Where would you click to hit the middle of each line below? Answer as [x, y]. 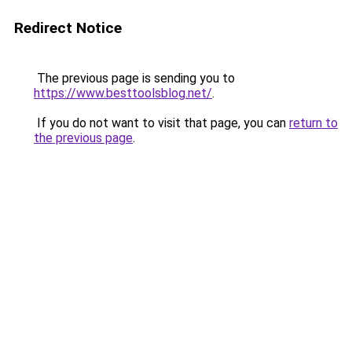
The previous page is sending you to [134, 78]
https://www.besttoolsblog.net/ [123, 93]
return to [313, 123]
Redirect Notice [68, 28]
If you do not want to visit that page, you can [161, 123]
